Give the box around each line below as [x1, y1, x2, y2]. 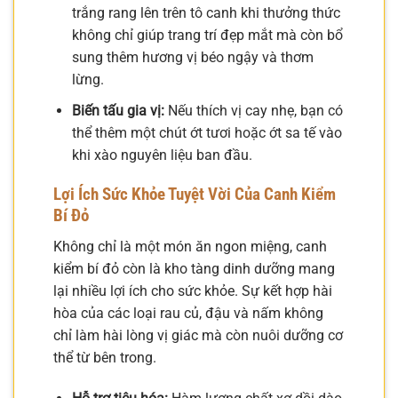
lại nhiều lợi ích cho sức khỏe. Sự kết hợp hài [53, 282, 332, 299]
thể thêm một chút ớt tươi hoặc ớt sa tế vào [71, 123, 342, 141]
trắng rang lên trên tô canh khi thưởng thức [71, 4, 340, 21]
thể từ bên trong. [53, 348, 156, 366]
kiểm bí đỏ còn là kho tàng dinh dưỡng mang [53, 259, 335, 277]
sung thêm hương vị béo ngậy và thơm [71, 48, 314, 66]
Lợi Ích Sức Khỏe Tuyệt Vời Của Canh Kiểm [53, 184, 336, 205]
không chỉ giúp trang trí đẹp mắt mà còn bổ [71, 26, 343, 44]
